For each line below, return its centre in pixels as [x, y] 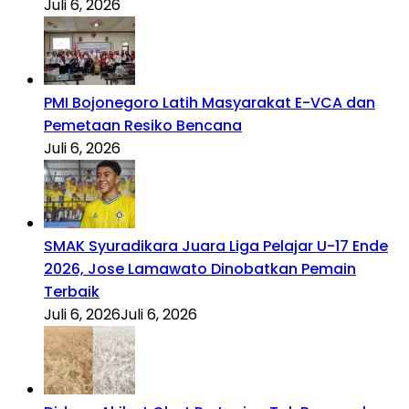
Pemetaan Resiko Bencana [143, 125]
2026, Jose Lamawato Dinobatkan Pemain [200, 268]
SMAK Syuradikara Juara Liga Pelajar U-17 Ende [216, 246]
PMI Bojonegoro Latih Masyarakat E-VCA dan [210, 102]
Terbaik [72, 291]
